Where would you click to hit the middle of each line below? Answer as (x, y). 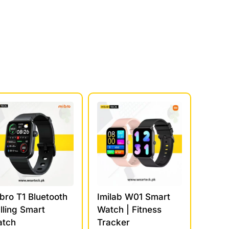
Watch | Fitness (130, 209)
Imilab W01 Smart (134, 197)
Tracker (114, 222)
